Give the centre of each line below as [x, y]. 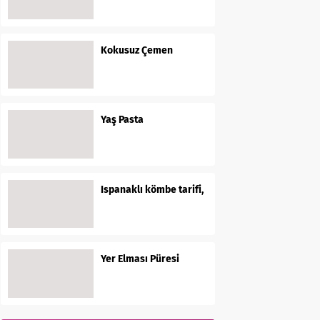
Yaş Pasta [122, 120]
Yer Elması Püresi [140, 259]
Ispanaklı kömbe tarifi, [152, 189]
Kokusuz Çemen [137, 50]
